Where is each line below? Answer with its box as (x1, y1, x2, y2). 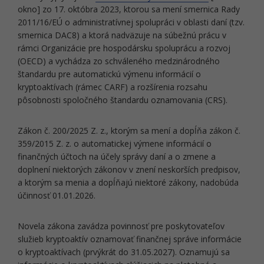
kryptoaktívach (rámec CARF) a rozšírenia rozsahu (18, 81, 207, 93)
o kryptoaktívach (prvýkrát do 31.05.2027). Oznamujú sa (18, 246, 230, 258)
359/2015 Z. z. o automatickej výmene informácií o (18, 138, 212, 149)
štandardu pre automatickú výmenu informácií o (18, 68, 201, 80)
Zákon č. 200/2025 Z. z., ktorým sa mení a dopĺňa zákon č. (18, 125, 240, 136)
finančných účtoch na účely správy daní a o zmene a (18, 151, 216, 162)
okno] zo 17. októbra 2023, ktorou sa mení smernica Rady (18, 4, 240, 15)
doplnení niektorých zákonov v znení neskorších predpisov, (18, 164, 240, 175)
